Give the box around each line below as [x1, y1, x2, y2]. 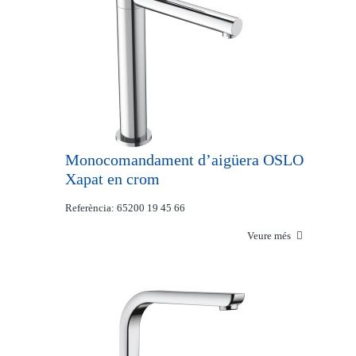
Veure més [246, 230, 293, 242]
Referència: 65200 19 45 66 [65, 202, 186, 214]
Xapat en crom [65, 170, 161, 188]
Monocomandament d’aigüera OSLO [65, 151, 304, 168]
